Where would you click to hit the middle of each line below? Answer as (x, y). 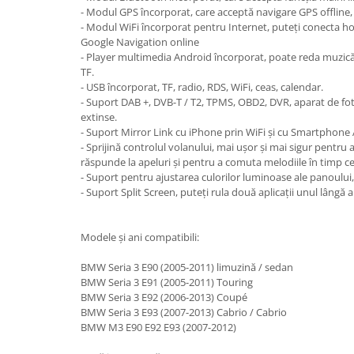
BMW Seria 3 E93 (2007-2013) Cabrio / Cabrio (184, 312)
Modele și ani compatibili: (140, 237)
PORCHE (34, 96)
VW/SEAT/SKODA (56, 243)
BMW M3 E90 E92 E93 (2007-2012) (158, 327)
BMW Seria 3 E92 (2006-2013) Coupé (164, 297)
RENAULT (37, 121)
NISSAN (32, 23)
